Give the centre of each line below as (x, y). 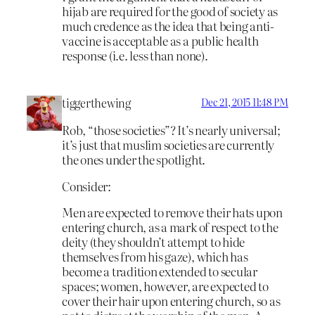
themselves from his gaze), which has (155, 257)
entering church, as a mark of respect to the (170, 227)
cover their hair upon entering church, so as (171, 301)
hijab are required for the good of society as (170, 11)
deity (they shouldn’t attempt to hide (154, 242)
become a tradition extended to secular (160, 271)
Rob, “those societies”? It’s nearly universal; (171, 129)
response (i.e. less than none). (135, 56)
